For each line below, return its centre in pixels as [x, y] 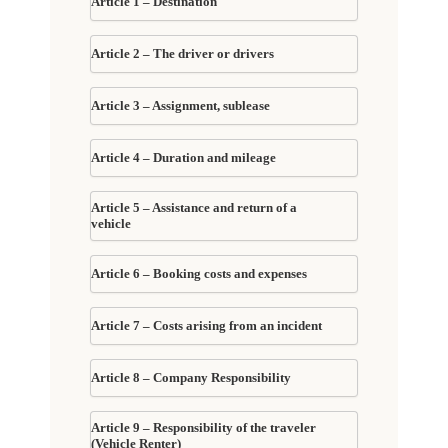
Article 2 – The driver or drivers [183, 53]
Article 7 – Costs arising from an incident [207, 325]
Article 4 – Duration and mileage [184, 157]
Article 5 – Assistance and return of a [194, 207]
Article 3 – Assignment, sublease [181, 105]
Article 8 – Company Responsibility [191, 377]
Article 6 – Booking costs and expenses [199, 273]
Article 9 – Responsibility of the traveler [204, 427]
